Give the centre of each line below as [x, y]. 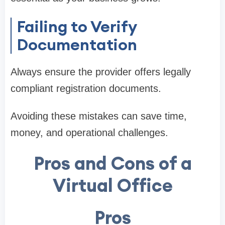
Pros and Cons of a [113, 163]
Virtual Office [113, 185]
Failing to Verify [77, 26]
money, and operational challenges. [89, 132]
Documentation [77, 44]
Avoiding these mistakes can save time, [99, 116]
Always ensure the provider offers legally [101, 72]
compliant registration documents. [86, 88]
